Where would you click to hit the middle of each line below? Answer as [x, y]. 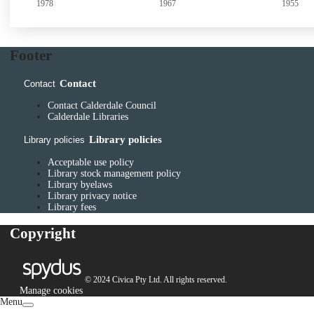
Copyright [43, 234]
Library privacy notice [92, 196]
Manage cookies [51, 290]
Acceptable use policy [91, 162]
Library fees [72, 207]
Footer [31, 56]
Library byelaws [80, 184]
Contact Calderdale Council [102, 105]
